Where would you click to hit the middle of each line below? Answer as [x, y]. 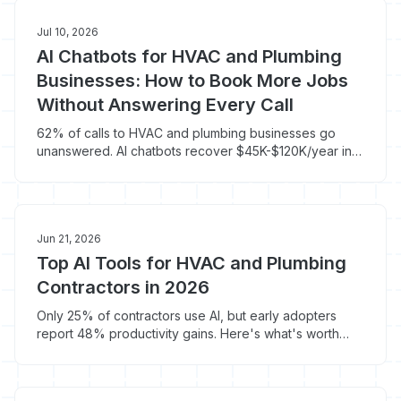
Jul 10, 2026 [68, 32]
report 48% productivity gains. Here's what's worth [188, 333]
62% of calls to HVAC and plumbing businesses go [186, 133]
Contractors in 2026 [123, 287]
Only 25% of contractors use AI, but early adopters [187, 316]
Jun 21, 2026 [69, 239]
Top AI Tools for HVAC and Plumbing [192, 263]
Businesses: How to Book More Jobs [192, 81]
